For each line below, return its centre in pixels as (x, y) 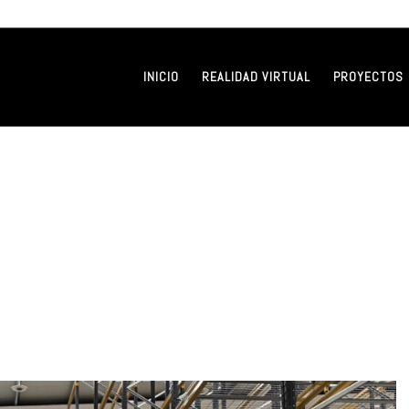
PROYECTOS (368, 77)
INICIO (161, 77)
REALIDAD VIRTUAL (256, 77)
